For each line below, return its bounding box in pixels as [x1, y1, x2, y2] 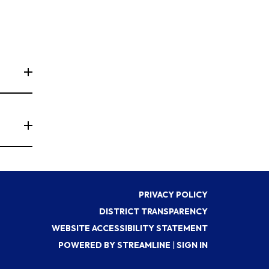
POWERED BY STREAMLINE [58, 239, 171, 250]
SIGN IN [177, 239, 208, 250]
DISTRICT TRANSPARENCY [99, 205, 208, 217]
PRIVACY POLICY [139, 189, 208, 200]
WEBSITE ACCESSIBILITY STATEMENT [52, 222, 208, 234]
